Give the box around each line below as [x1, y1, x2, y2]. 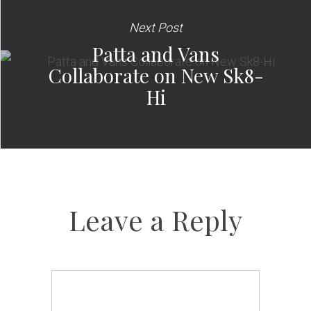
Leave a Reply [69, 201, 242, 239]
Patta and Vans [92, 41, 219, 67]
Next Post [129, 20, 183, 35]
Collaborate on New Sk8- [48, 62, 264, 89]
